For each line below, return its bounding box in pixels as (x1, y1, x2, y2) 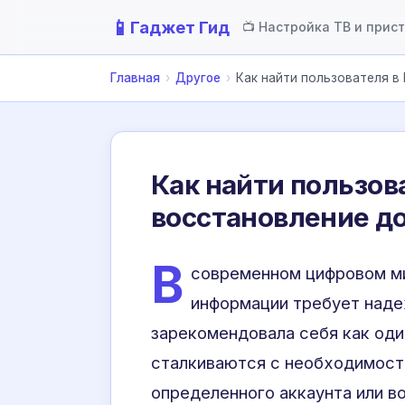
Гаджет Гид (130, 17, 230, 37)
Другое (175, 71, 221, 85)
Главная (110, 71, 160, 85)
